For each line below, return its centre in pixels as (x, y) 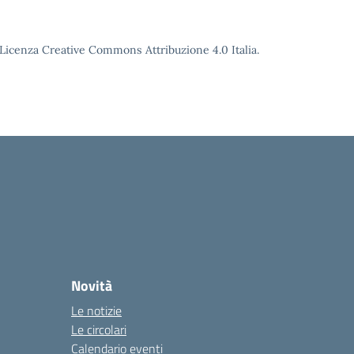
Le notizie (96, 311)
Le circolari (99, 330)
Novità (92, 286)
